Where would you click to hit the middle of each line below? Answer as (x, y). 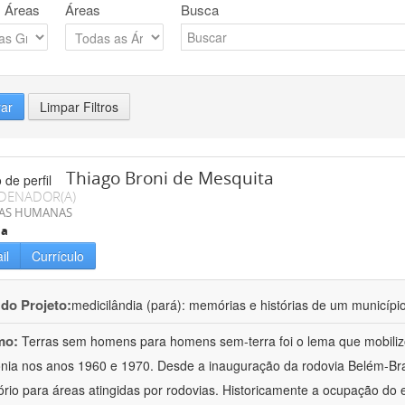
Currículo (58, 256)
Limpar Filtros (79, 107)
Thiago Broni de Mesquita (170, 179)
